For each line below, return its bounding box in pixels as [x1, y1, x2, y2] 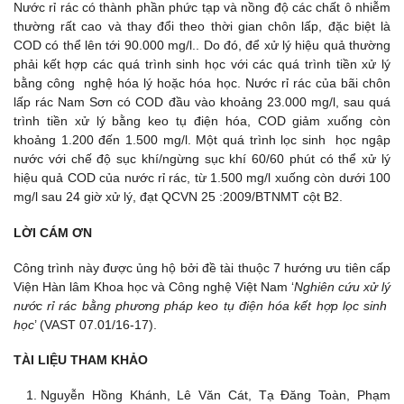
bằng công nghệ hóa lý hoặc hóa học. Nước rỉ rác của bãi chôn [14, 76, 390, 91]
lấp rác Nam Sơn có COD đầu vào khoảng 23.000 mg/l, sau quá [14, 95, 390, 110]
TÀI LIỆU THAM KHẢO [14, 352, 148, 367]
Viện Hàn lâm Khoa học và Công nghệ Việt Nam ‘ [14, 279, 294, 294]
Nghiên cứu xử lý [294, 279, 390, 294]
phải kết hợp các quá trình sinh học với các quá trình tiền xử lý [14, 57, 390, 72]
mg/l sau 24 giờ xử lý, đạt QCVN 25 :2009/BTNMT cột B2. [14, 189, 343, 205]
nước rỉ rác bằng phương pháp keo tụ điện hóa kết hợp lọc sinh [14, 298, 390, 313]
